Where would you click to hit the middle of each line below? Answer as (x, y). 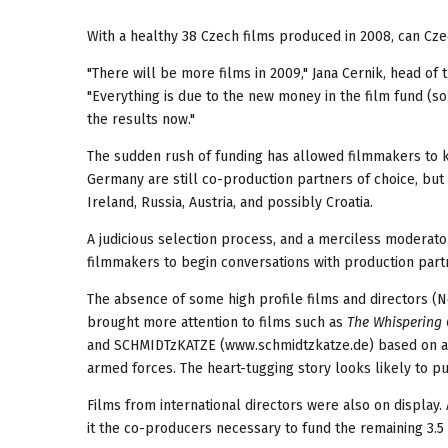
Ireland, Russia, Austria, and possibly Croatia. (230, 202)
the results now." (141, 119)
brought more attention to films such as (217, 322)
